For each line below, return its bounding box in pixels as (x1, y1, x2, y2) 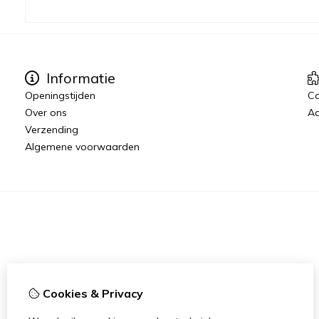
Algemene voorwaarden (25, 140, 140, 153)
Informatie (43, 68, 115, 87)
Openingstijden (25, 88, 95, 102)
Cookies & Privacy (40, 286, 143, 300)
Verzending (25, 122, 78, 136)
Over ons (25, 105, 67, 119)
